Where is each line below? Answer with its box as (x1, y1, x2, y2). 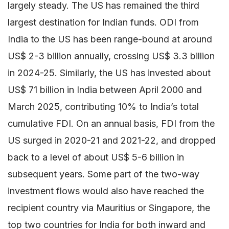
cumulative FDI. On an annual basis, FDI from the (8, 118, 215, 129)
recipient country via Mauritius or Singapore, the (8, 202, 210, 214)
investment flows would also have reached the (8, 186, 204, 197)
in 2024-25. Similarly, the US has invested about (8, 67, 211, 79)
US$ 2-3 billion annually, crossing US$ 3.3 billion (8, 51, 215, 62)
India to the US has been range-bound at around (8, 34, 212, 45)
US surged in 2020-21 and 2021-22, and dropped (8, 135, 216, 146)
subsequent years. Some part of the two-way (8, 169, 199, 180)
